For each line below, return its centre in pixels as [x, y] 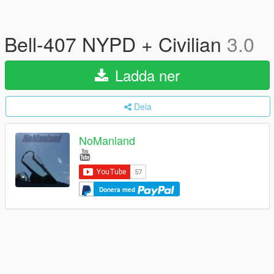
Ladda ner [145, 75]
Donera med [118, 190]
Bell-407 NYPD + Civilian [116, 43]
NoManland [107, 140]
